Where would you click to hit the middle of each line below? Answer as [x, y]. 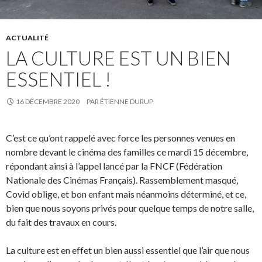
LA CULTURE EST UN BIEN [118, 58]
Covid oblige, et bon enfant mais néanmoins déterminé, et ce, [126, 194]
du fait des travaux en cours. [61, 222]
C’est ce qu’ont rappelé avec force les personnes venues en [120, 137]
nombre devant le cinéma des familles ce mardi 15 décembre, [127, 151]
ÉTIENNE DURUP [127, 101]
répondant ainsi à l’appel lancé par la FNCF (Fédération [114, 166]
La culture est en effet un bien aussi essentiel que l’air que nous [128, 250]
